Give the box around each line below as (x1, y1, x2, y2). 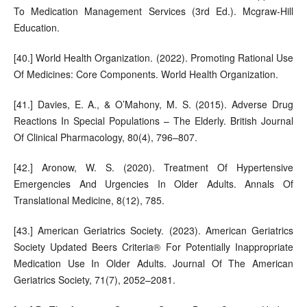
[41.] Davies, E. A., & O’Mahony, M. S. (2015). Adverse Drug (13, 97, 294, 111)
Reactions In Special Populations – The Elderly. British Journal (13, 113, 294, 127)
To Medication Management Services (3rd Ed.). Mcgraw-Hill (13, 3, 294, 18)
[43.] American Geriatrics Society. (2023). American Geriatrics (13, 223, 294, 237)
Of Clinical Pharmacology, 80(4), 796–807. (13, 130, 197, 144)
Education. (13, 20, 60, 34)
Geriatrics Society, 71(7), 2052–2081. (13, 272, 175, 286)
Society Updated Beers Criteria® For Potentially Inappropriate (13, 239, 294, 254)
